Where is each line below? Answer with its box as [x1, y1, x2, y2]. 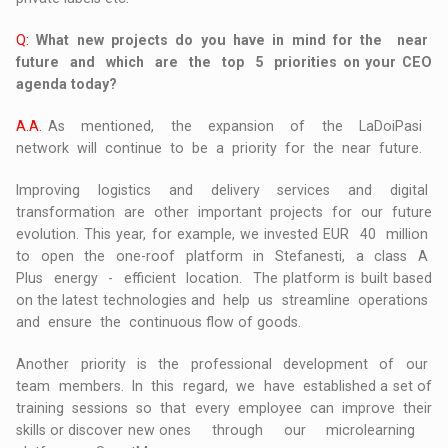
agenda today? [16, 76, 118, 93]
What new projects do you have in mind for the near [29, 32, 432, 49]
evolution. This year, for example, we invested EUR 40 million [16, 226, 432, 243]
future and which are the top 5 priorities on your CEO [16, 54, 432, 71]
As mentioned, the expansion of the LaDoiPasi [42, 118, 432, 135]
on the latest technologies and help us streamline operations [16, 292, 432, 309]
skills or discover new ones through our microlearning [16, 422, 432, 439]
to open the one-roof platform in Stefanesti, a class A [16, 248, 432, 265]
